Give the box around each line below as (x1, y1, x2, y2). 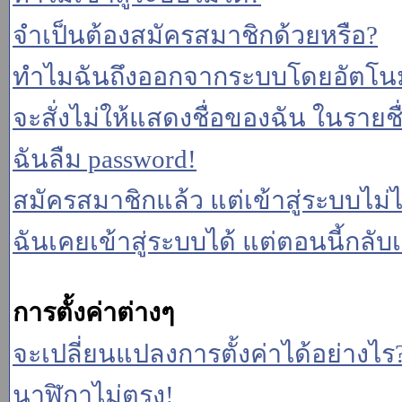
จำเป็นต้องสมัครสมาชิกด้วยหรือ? (13, 21, 378, 49)
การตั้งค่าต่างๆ (13, 298, 174, 327)
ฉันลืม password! (13, 144, 197, 173)
